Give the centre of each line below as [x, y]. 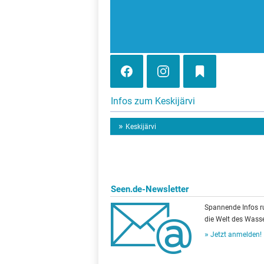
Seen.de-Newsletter [150, 189]
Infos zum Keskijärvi [153, 101]
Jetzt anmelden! [236, 235]
